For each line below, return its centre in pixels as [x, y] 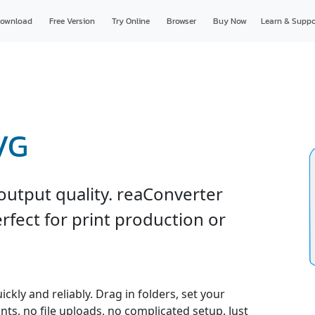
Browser [181, 21]
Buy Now [230, 21]
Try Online [130, 21]
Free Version [72, 21]
